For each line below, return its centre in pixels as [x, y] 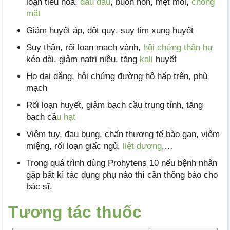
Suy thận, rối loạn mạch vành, [85, 47]
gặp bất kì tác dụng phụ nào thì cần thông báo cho [122, 175]
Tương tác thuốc [75, 212]
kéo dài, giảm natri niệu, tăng [83, 59]
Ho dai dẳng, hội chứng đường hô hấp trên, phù [117, 76]
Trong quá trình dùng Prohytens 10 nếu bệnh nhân [122, 163]
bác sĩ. [39, 186]
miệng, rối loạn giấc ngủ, [74, 146]
